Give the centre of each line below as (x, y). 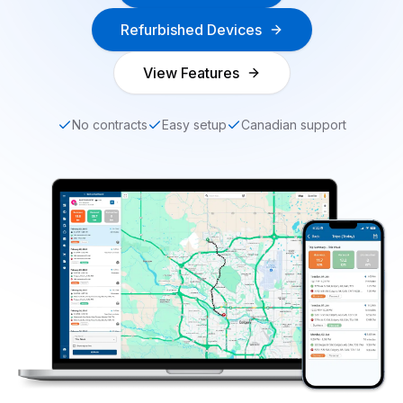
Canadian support (293, 125)
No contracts (109, 125)
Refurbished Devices (191, 30)
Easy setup (194, 125)
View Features (191, 73)
